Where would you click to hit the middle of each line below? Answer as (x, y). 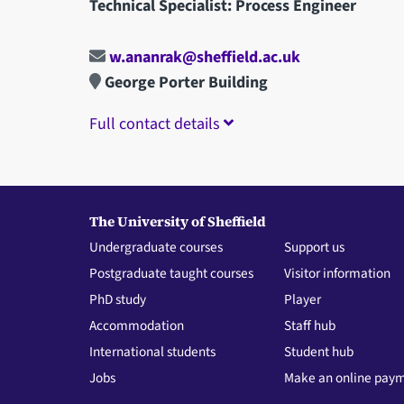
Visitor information (338, 273)
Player (303, 299)
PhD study (117, 299)
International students (152, 351)
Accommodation (136, 325)
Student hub (319, 351)
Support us (315, 247)
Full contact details (156, 124)
